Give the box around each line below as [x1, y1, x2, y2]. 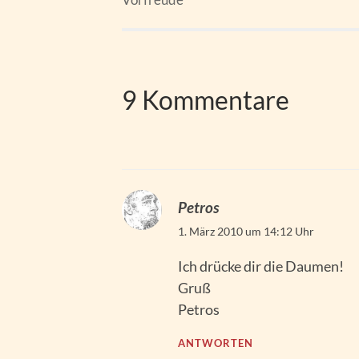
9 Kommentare [122, 84, 289, 115]
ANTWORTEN [178, 337, 253, 350]
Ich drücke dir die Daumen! [178, 257, 344, 276]
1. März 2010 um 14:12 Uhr [178, 224, 314, 239]
